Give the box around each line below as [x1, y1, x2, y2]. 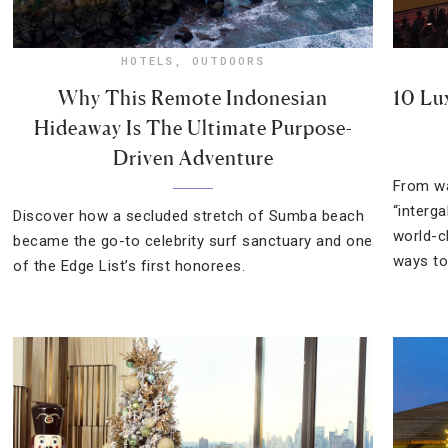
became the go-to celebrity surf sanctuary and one [13, 232, 373, 250]
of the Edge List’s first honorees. [13, 257, 246, 275]
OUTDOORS [192, 53, 266, 68]
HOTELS [121, 53, 175, 68]
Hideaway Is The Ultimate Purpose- [33, 116, 353, 140]
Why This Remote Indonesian [58, 86, 329, 110]
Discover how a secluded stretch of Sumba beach [13, 207, 365, 225]
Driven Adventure [112, 146, 274, 170]
